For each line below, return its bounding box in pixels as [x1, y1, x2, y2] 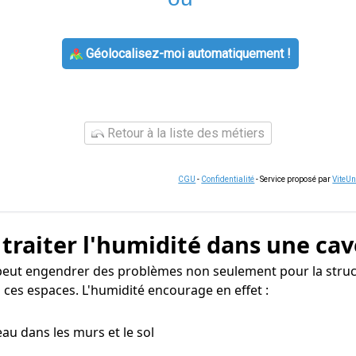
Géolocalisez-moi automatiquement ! [82, 46, 291, 61]
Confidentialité [201, 175, 255, 184]
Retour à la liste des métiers [104, 126, 265, 141]
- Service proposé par [254, 175, 333, 184]
